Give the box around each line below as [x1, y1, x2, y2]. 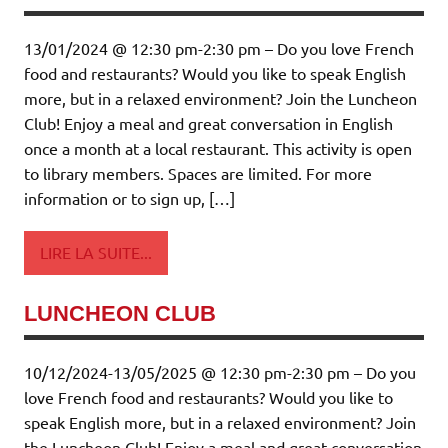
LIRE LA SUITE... [40, 242, 152, 263]
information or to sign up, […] [24, 187, 235, 208]
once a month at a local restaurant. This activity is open [24, 137, 412, 158]
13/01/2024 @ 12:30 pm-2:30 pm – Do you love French [24, 37, 414, 58]
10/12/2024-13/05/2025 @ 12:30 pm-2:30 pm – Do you [24, 362, 416, 383]
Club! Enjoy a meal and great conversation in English [24, 112, 393, 133]
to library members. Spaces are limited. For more [24, 162, 372, 183]
